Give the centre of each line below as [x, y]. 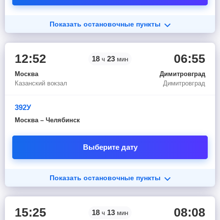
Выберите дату [110, 147]
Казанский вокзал [41, 83]
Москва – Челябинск [47, 120]
